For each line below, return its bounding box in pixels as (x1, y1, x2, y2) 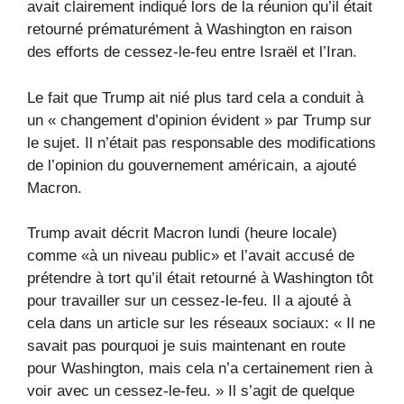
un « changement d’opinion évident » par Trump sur (27, 111, 372, 129)
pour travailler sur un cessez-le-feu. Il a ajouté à (27, 292, 351, 310)
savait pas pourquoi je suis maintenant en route (27, 337, 345, 355)
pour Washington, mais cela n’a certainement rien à (27, 360, 372, 378)
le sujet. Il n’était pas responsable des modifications (27, 133, 376, 151)
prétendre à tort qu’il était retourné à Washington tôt (27, 270, 373, 288)
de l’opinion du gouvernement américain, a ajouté (27, 156, 356, 174)
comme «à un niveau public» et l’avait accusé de (27, 247, 354, 265)
